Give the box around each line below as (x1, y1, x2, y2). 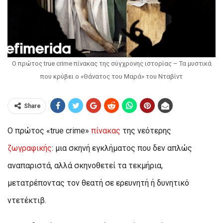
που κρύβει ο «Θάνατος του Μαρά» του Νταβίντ (40, 72, 183, 80)
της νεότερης (122, 125, 171, 135)
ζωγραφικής (7, 143, 52, 153)
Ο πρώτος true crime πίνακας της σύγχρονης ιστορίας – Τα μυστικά (11, 59, 212, 67)
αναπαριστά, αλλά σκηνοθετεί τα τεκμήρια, (7, 160, 163, 170)
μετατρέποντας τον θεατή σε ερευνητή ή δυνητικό (7, 178, 189, 188)
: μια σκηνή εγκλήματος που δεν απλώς (52, 143, 192, 153)
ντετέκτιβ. (7, 195, 46, 205)
